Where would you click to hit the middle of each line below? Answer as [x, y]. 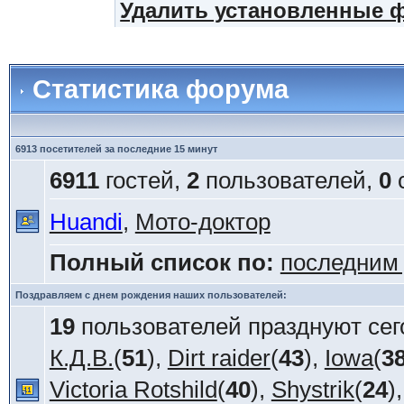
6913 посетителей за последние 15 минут [116, 149]
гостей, [142, 180]
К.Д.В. [81, 358]
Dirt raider [219, 358]
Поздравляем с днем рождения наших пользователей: [151, 295]
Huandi [86, 222]
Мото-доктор [202, 222]
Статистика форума [156, 89]
